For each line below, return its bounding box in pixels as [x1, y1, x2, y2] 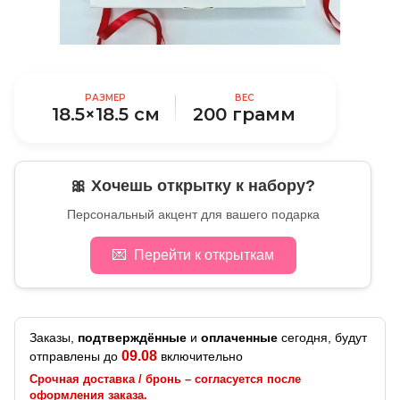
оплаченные [201, 329, 278, 345]
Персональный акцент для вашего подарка [66, 206, 320, 221]
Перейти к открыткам [133, 246, 274, 262]
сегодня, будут [278, 329, 367, 345]
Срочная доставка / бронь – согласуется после [29, 371, 301, 386]
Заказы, [29, 329, 78, 345]
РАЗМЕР [85, 91, 127, 104]
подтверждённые [78, 329, 187, 345]
